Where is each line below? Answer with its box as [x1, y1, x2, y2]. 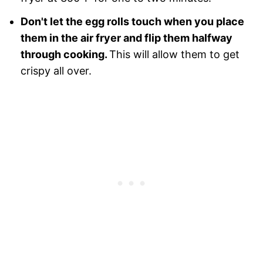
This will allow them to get [109, 48, 240, 60]
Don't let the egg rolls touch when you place [20, 15, 244, 28]
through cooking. [20, 48, 109, 60]
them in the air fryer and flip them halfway [20, 31, 232, 44]
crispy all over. [20, 64, 92, 77]
